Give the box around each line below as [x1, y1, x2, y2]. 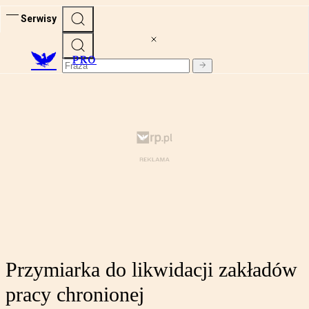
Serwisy [21, 12, 57, 24]
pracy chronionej [6, 283, 144, 306]
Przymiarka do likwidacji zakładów [6, 258, 297, 281]
